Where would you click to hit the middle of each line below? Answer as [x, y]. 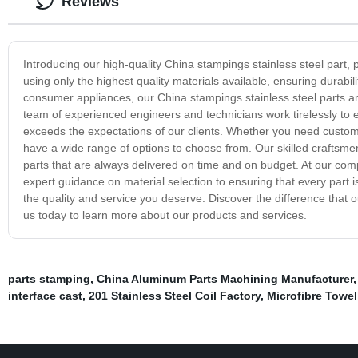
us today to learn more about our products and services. [165, 215]
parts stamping [49, 278]
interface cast [45, 295]
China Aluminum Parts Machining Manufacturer [225, 278]
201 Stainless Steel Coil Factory [174, 295]
